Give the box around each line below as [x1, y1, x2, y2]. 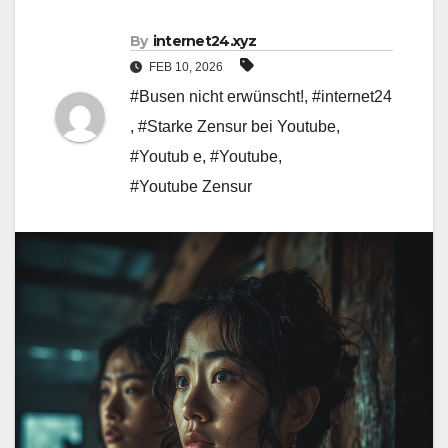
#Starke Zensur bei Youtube [138, 118, 336, 136]
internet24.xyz [152, 32, 256, 51]
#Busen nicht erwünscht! [130, 88, 304, 106]
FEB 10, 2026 [146, 60, 226, 75]
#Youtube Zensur [130, 178, 252, 196]
